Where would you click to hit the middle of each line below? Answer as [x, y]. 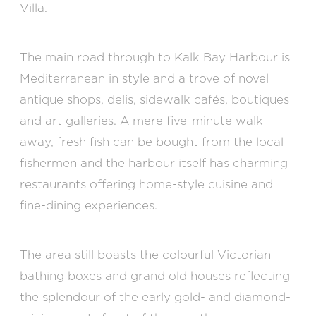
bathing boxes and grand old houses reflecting [155, 276]
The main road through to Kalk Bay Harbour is [155, 57]
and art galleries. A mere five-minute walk [142, 121]
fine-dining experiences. [89, 206]
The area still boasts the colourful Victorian [146, 255]
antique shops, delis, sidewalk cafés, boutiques [155, 100]
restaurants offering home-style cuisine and [147, 184]
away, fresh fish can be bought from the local [152, 142]
